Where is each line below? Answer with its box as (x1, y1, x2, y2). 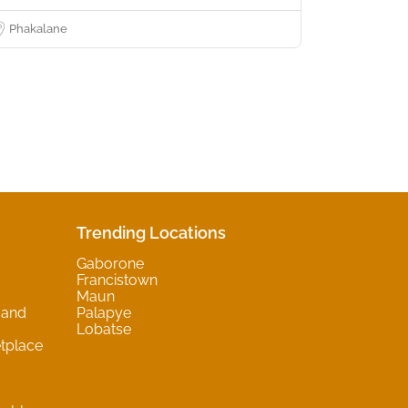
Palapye (76, 303, 131, 321)
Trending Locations (76, 222, 226, 242)
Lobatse (76, 320, 131, 338)
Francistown (76, 270, 158, 289)
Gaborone (76, 254, 144, 272)
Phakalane (9, 21, 67, 36)
